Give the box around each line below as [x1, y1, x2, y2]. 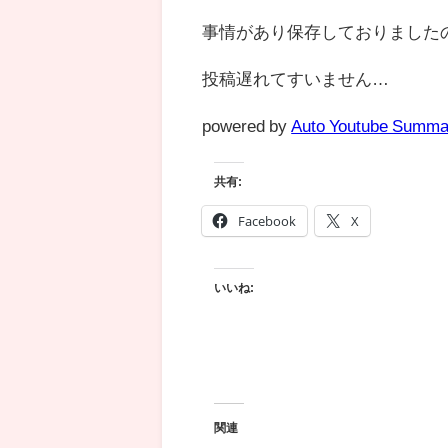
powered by [202, 117, 292, 135]
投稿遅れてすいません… [202, 70, 390, 88]
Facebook [238, 211, 297, 230]
